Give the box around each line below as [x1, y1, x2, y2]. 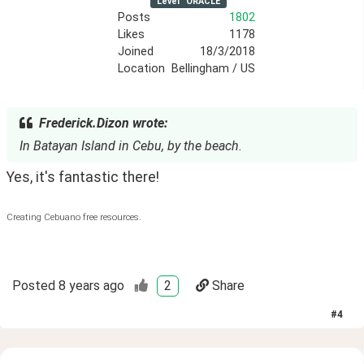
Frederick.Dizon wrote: [39, 115, 167, 132]
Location [118, 62, 165, 76]
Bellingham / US [171, 62, 255, 76]
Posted [12, 277, 55, 293]
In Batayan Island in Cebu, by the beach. [19, 138, 242, 154]
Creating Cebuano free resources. [6, 211, 141, 223]
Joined [118, 45, 154, 59]
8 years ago [58, 277, 124, 293]
